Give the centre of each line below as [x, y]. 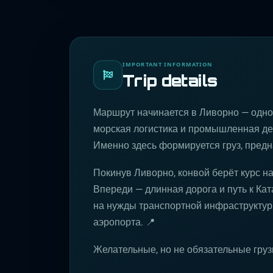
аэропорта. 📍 [124, 222]
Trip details [170, 80]
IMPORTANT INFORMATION [168, 64]
